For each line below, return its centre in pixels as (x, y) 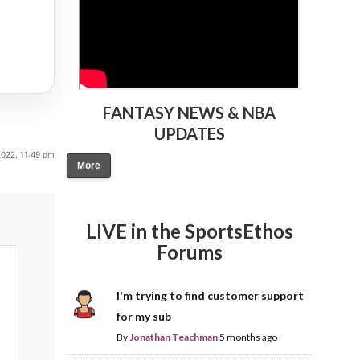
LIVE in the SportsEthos (189, 231)
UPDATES (189, 134)
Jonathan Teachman (173, 337)
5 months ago (248, 337)
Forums (189, 252)
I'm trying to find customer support (210, 296)
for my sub (143, 317)
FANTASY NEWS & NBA (190, 113)
